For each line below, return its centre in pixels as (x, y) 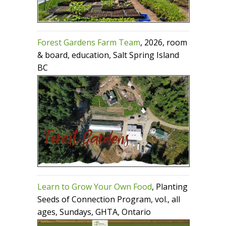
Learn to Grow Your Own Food (95, 186)
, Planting (170, 186)
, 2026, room (164, 43)
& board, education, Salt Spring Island (108, 55)
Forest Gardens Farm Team (89, 43)
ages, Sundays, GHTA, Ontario (94, 212)
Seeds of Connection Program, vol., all (109, 199)
